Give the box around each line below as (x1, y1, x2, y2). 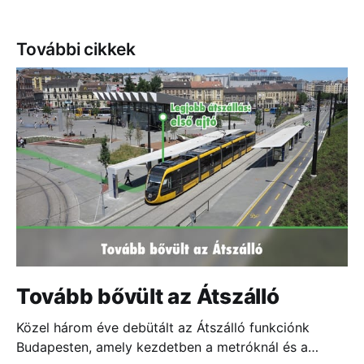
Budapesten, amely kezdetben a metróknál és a (16, 339, 308, 356)
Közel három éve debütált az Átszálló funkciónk (16, 319, 310, 336)
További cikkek (16, 38, 136, 59)
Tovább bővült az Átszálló (16, 284, 279, 310)
